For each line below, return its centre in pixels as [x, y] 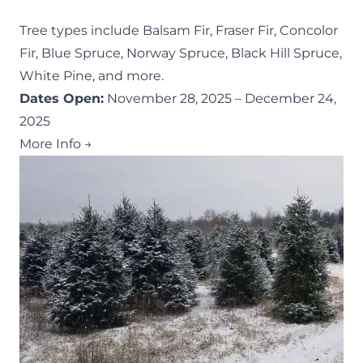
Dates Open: [62, 98]
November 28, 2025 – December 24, [220, 98]
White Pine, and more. [92, 75]
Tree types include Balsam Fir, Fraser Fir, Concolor [179, 30]
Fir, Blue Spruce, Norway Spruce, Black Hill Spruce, [181, 53]
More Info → [56, 143]
